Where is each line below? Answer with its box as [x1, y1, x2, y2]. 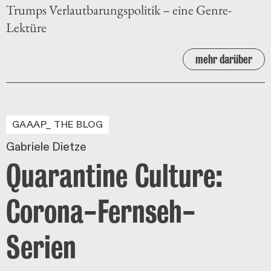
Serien [6, 229, 76, 264]
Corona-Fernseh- [6, 193, 196, 229]
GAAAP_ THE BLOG [12, 118, 103, 131]
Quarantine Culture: [6, 157, 223, 193]
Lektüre [6, 18, 47, 36]
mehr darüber [195, 52, 252, 66]
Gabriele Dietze [6, 139, 87, 154]
